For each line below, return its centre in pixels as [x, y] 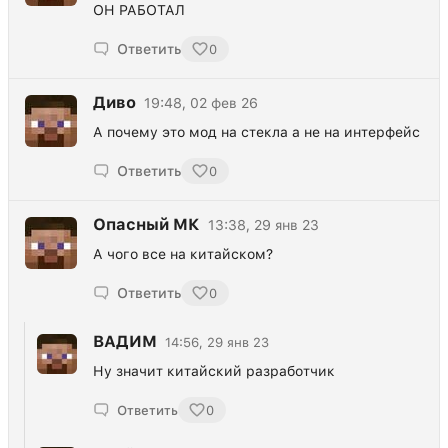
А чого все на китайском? [183, 254]
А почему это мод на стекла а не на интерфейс [256, 132]
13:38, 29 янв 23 [263, 225]
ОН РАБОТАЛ [139, 10]
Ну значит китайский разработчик [214, 371]
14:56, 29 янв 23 [217, 342]
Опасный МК [146, 225]
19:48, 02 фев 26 [201, 103]
